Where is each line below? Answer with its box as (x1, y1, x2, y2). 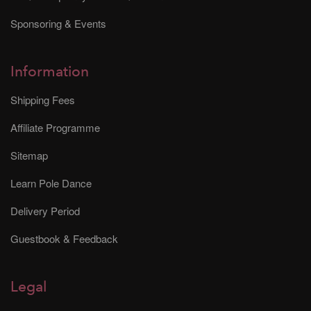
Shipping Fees (10, 92, 75, 107)
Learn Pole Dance (10, 175, 92, 190)
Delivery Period (10, 203, 80, 218)
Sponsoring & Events (10, 15, 106, 31)
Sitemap (10, 147, 48, 162)
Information (10, 61, 89, 82)
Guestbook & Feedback (10, 230, 118, 246)
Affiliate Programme (10, 119, 100, 135)
